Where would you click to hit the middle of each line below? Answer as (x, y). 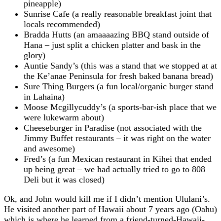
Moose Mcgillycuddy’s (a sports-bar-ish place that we (120, 107)
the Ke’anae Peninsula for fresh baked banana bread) (118, 76)
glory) (35, 55)
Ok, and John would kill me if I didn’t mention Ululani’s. (107, 199)
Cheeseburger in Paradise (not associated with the (113, 128)
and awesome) (49, 148)
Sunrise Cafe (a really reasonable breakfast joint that (118, 14)
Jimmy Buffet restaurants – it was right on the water (117, 138)
